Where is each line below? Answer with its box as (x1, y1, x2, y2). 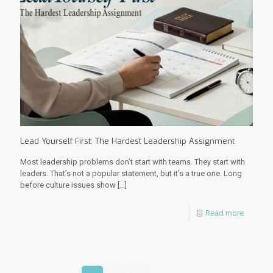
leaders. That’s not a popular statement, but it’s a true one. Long (20, 168, 242, 178)
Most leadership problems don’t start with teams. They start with (20, 157, 245, 166)
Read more (205, 208, 244, 218)
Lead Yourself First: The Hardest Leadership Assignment (20, 135, 235, 146)
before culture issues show (20, 180, 116, 190)
